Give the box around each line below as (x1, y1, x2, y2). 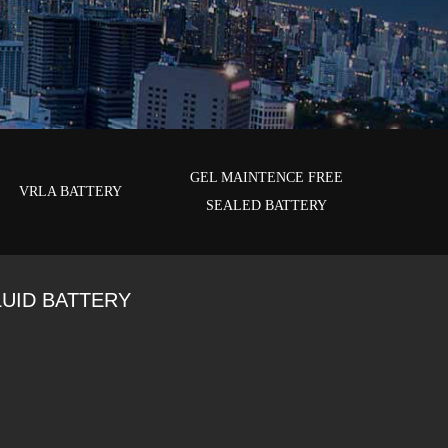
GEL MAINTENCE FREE (189, 170, 343, 185)
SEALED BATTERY (205, 198, 327, 213)
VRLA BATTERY (18, 184, 122, 199)
